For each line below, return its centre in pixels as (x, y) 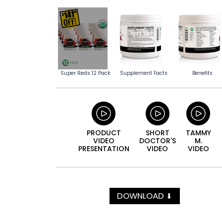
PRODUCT (104, 133)
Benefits (202, 73)
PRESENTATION (104, 149)
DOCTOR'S (157, 141)
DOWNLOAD (141, 196)
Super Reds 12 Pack (85, 73)
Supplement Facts (144, 73)
